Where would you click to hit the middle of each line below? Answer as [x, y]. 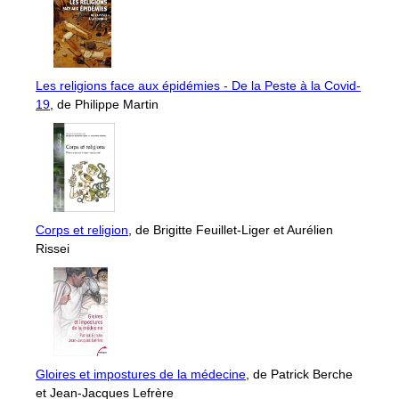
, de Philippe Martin [104, 104]
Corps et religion [82, 229]
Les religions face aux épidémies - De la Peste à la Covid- [198, 85]
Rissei [53, 248]
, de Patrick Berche [299, 374]
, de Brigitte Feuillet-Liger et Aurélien [231, 229]
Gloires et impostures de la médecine [141, 374]
